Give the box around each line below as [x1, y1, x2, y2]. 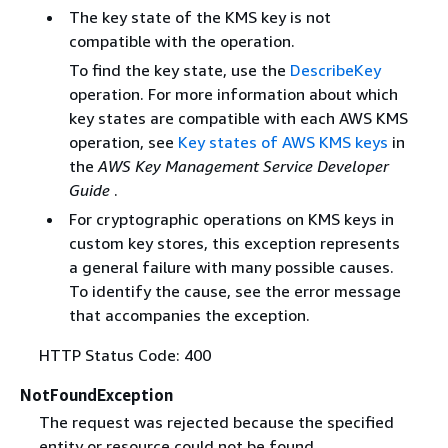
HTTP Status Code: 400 [38, 344, 211, 365]
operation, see [68, 131, 178, 152]
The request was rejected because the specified [38, 411, 394, 432]
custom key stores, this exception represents [68, 232, 400, 253]
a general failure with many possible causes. [68, 256, 394, 277]
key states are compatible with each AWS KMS [68, 107, 408, 128]
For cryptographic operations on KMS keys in [68, 208, 394, 229]
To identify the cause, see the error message [68, 280, 401, 301]
